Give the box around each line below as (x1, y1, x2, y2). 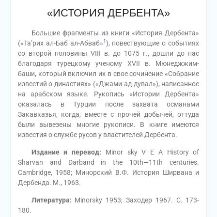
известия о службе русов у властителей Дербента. (17, 131, 177, 139)
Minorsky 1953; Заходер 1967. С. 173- (71, 196, 200, 204)
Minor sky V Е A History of (101, 148, 200, 156)
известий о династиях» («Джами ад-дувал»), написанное (17, 80, 200, 88)
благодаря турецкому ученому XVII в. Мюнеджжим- (17, 60, 200, 67)
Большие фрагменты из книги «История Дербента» (17, 29, 200, 37)
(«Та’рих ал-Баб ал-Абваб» (17, 39, 103, 47)
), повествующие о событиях (106, 39, 200, 47)
